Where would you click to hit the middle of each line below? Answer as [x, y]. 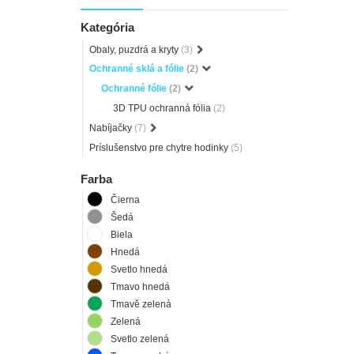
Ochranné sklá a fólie [138, 69]
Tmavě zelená [141, 304]
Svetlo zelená [140, 339]
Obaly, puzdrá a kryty [135, 49]
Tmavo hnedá [140, 286]
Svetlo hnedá [139, 269]
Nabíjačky [112, 128]
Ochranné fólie [135, 89]
